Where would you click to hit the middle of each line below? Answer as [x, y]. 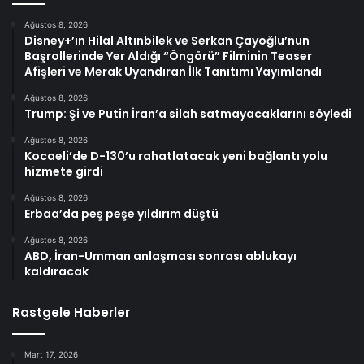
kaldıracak [56, 272]
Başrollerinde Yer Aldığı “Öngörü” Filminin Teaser [168, 56]
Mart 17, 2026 [51, 355]
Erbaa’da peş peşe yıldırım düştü [121, 214]
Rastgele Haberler [71, 313]
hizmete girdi [64, 172]
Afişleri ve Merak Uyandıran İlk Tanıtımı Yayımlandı [173, 72]
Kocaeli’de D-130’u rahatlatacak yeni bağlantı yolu [176, 156]
